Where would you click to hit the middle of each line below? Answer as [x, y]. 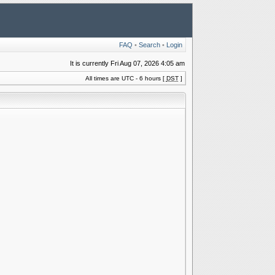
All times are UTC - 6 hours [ [126, 78]
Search [149, 45]
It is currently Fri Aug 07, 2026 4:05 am [127, 63]
